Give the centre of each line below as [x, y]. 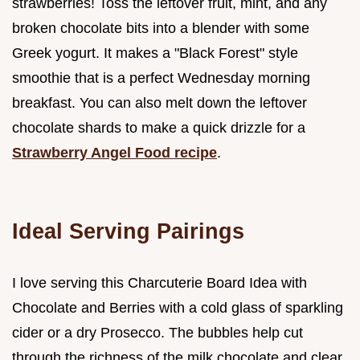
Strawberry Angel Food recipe [115, 153]
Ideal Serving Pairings [128, 231]
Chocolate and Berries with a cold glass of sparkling [178, 308]
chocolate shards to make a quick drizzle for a [159, 128]
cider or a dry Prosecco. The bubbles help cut [157, 333]
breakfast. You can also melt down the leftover [160, 103]
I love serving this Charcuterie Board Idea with [160, 283]
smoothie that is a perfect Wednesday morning [161, 78]
